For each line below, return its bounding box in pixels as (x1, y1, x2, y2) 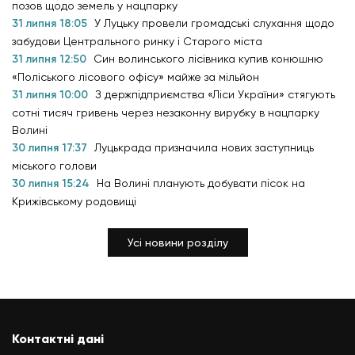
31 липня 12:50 (12, 52, 90, 66)
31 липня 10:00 (12, 87, 91, 101)
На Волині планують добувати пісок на (97, 176, 305, 189)
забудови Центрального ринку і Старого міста (12, 34, 262, 48)
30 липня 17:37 (12, 140, 90, 155)
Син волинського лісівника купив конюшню (94, 52, 323, 65)
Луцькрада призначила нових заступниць (94, 140, 314, 154)
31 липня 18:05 (12, 16, 90, 30)
